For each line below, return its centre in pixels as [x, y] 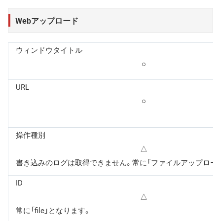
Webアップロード [47, 20]
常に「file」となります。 [53, 210]
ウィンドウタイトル [49, 50]
